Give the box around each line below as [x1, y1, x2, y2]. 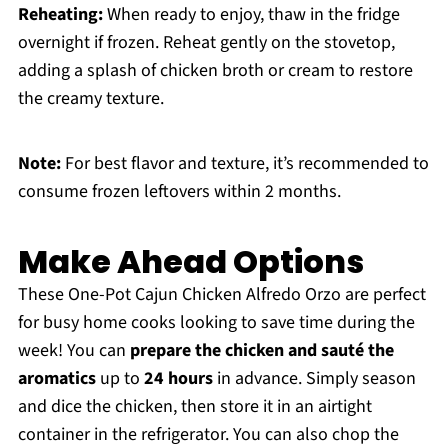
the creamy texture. [17, 86, 164, 112]
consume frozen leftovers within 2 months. [17, 179, 341, 205]
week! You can [17, 338, 130, 364]
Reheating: [17, 2, 103, 28]
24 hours [143, 366, 213, 392]
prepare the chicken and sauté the [129, 338, 394, 364]
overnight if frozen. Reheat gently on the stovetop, [17, 30, 395, 56]
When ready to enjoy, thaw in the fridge [102, 2, 400, 28]
